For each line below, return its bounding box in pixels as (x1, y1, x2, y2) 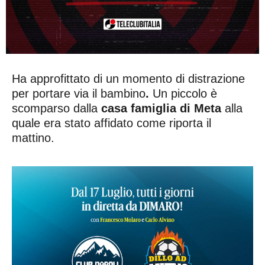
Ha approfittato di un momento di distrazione (12, 72, 245, 86)
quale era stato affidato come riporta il (12, 117, 211, 130)
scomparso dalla (12, 102, 101, 115)
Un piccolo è (149, 87, 217, 101)
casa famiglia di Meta (101, 102, 221, 115)
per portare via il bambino (12, 87, 146, 101)
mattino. (12, 131, 54, 145)
